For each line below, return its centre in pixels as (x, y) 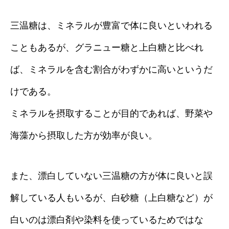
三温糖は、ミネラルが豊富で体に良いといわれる (111, 26)
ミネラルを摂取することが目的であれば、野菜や (111, 113)
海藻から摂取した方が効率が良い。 (84, 135)
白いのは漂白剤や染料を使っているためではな (107, 220)
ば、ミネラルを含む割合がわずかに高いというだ (111, 70)
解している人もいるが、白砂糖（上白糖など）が (111, 198)
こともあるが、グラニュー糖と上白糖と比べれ (107, 48)
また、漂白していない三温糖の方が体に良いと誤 (111, 176)
